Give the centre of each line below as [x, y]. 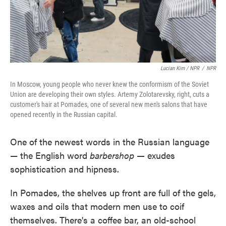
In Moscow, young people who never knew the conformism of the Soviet [109, 84]
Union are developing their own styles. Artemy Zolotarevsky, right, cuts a [110, 94]
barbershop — [119, 155]
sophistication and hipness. [65, 168]
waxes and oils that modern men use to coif [97, 206]
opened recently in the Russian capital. [64, 114]
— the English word [50, 155]
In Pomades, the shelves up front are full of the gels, [113, 192]
